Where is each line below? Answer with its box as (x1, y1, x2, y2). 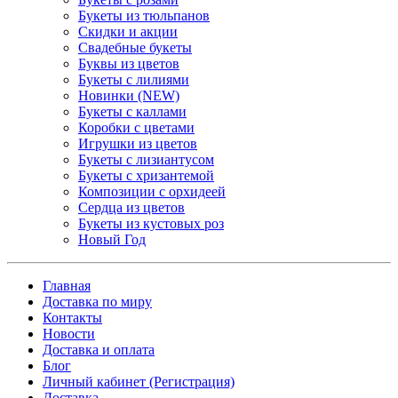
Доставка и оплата (43, 342, 155, 358)
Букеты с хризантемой (78, 168, 214, 184)
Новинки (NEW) (78, 88, 179, 104)
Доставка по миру (43, 294, 152, 310)
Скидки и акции (78, 24, 178, 40)
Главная (43, 278, 91, 294)
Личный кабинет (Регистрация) (43, 374, 235, 390)
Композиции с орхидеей (78, 184, 226, 200)
